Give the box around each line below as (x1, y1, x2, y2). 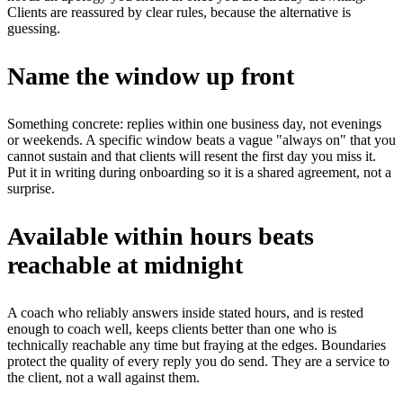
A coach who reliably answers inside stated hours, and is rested (7, 305, 363, 321)
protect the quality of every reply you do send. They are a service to (7, 354, 390, 370)
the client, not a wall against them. (7, 370, 200, 386)
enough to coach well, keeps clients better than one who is (7, 321, 336, 337)
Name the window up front (7, 62, 294, 91)
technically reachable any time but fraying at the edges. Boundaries (7, 337, 386, 354)
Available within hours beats (7, 222, 314, 251)
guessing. (7, 21, 60, 37)
